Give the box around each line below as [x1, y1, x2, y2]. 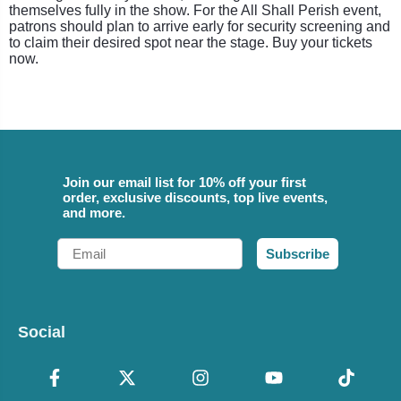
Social [18, 322, 65, 341]
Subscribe [266, 245, 329, 261]
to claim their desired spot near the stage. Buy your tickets [9, 34, 372, 50]
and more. [63, 204, 125, 220]
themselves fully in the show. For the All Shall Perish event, [9, 2, 381, 18]
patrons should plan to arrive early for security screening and [9, 18, 390, 34]
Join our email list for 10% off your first [63, 174, 306, 190]
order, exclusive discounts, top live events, [63, 189, 328, 205]
